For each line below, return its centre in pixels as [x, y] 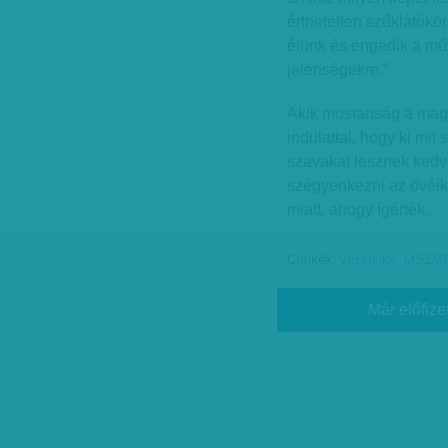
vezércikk [368, 260]
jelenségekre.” [337, 69]
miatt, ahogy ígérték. [358, 209]
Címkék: [313, 260]
